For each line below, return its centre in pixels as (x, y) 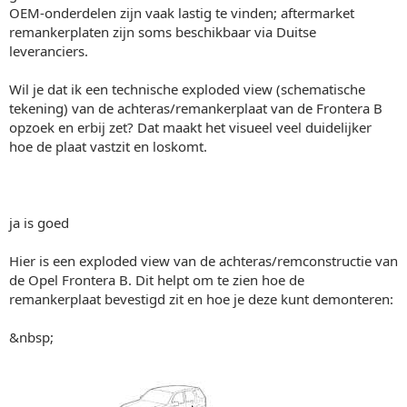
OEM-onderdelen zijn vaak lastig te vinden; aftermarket (182, 12)
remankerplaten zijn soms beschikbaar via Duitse (163, 31)
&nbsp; (31, 337)
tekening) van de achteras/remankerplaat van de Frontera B (196, 108)
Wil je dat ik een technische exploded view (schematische (187, 89)
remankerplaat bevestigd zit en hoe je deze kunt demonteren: (201, 298)
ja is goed (39, 222)
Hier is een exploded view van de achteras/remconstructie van (203, 260)
